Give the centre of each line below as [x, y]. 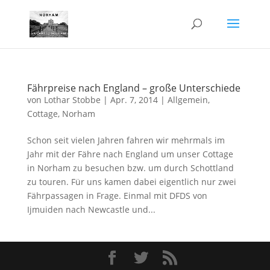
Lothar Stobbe [72, 100]
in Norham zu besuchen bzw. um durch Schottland [130, 168]
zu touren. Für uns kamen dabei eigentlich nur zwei [131, 182]
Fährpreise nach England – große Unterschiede [133, 88]
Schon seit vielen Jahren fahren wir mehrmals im [126, 140]
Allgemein [187, 100]
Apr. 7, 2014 [134, 100]
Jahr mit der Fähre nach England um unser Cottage [130, 154]
